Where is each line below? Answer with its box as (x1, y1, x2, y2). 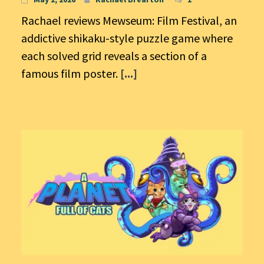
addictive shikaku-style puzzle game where (21, 31, 233, 46)
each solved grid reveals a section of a (21, 48, 207, 64)
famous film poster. (21, 66, 120, 81)
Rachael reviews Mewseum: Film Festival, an (21, 13, 237, 28)
